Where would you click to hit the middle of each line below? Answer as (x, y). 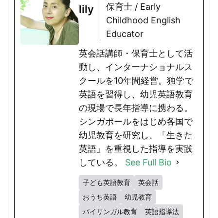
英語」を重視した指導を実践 (136, 148)
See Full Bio (148, 162)
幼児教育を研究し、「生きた (136, 135)
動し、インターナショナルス (136, 67)
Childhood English (143, 20)
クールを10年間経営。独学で (136, 80)
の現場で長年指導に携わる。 (136, 108)
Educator (125, 34)
